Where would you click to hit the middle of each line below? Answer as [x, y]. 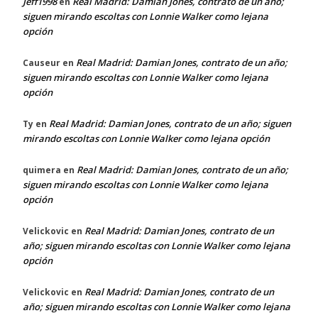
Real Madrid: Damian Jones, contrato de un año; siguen [170, 123]
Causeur [42, 62]
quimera [42, 170]
